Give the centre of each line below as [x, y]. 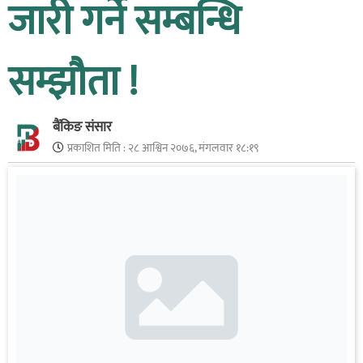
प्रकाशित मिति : [98, 147]
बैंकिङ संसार [82, 127]
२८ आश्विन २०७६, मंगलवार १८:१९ [193, 147]
